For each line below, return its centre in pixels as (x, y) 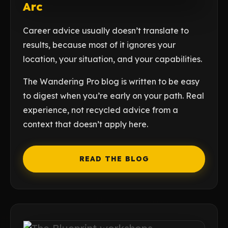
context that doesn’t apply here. (85, 124)
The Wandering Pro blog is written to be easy (111, 81)
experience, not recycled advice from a (101, 110)
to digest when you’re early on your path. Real (113, 96)
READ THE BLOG (114, 159)
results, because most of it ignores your (99, 45)
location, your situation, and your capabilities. (112, 59)
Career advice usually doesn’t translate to (106, 31)
